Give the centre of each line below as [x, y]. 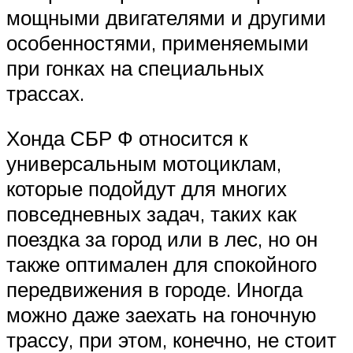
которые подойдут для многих [147, 189]
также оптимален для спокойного [162, 264]
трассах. [45, 93]
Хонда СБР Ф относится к [127, 138]
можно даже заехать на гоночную [162, 315]
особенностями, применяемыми [158, 42]
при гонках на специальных [135, 67]
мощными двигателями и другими [166, 17]
